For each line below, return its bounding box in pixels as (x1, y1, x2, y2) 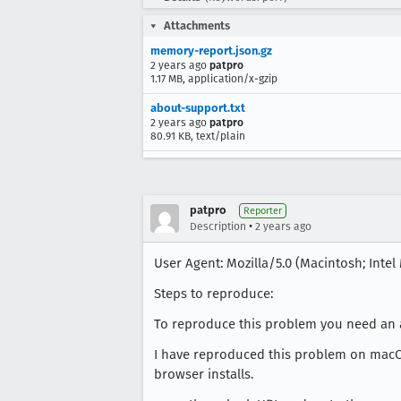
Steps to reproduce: (154, 286, 273, 302)
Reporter (243, 205, 282, 217)
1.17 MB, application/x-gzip (150, 73, 277, 85)
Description (190, 220, 246, 233)
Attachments (164, 19, 230, 32)
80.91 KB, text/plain (150, 130, 245, 142)
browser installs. (154, 366, 253, 382)
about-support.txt (150, 101, 245, 115)
